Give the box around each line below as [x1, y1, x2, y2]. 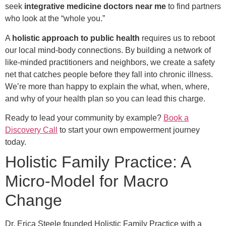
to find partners [166, 2, 221, 11]
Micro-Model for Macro [5, 172, 168, 191]
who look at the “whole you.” [5, 14, 105, 23]
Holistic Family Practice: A [5, 153, 190, 172]
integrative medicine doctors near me [24, 2, 166, 11]
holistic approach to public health [12, 33, 140, 42]
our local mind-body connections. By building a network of [5, 45, 211, 54]
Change [5, 191, 62, 210]
